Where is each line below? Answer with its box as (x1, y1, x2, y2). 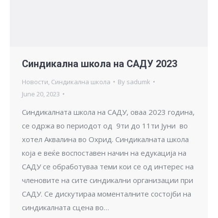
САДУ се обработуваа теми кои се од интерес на (22, 161, 194, 171)
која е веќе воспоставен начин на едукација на (22, 147, 186, 158)
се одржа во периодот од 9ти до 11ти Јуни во (22, 120, 188, 130)
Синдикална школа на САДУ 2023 (22, 57, 177, 70)
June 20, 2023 (22, 89, 60, 98)
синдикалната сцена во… (22, 202, 109, 212)
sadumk (127, 77, 150, 86)
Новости (22, 77, 48, 86)
